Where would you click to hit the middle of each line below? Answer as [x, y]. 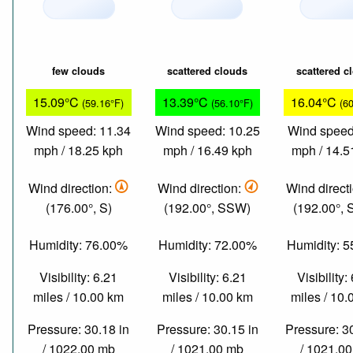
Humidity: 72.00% [207, 245]
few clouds [79, 71]
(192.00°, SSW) [208, 207]
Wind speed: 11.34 [79, 131]
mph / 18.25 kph [79, 150]
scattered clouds [208, 71]
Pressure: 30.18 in [79, 329]
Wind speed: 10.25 [207, 131]
